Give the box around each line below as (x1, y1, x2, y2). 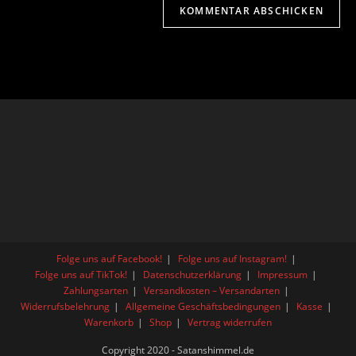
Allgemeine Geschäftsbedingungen (125, 299, 281, 313)
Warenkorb (84, 315, 133, 329)
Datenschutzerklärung (143, 267, 242, 281)
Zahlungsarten (63, 283, 128, 297)
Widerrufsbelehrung (20, 299, 110, 313)
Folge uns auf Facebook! (56, 251, 162, 265)
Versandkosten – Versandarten (143, 283, 280, 297)
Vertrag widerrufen (188, 315, 272, 329)
